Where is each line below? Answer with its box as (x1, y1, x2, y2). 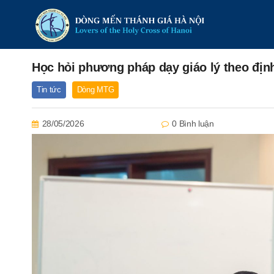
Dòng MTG (76, 85, 114, 94)
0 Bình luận (172, 119, 214, 128)
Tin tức (37, 85, 61, 94)
